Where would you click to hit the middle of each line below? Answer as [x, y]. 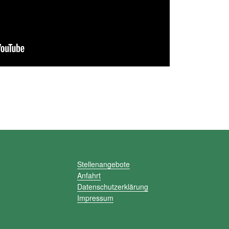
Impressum [95, 198]
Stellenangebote [103, 164]
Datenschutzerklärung [112, 186]
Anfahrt [89, 175]
